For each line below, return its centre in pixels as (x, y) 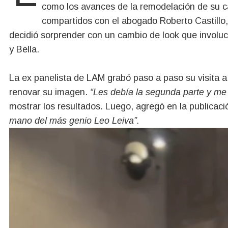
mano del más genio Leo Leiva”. (74, 120)
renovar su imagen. (50, 92)
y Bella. (24, 49)
